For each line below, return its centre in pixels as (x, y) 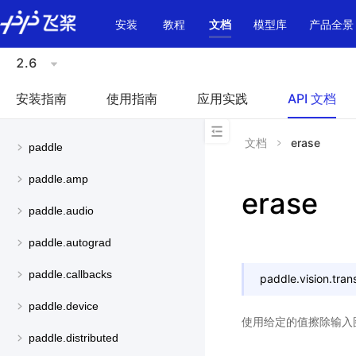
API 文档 (312, 99)
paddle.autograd (70, 243)
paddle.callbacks (70, 275)
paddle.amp (58, 179)
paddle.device (64, 306)
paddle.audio (61, 211)
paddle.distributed (74, 338)
